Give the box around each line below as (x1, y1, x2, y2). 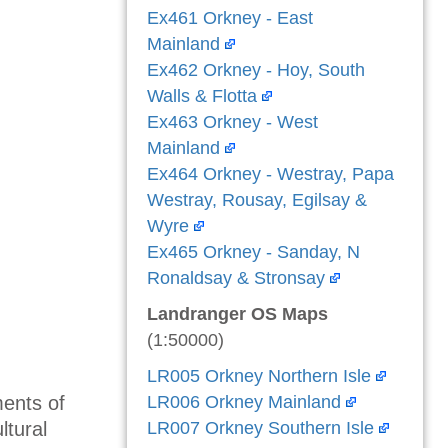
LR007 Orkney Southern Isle (147, 418, 374, 438)
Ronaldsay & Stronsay (147, 268, 325, 288)
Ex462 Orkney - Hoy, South (147, 60, 365, 80)
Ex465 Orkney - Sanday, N (147, 242, 360, 262)
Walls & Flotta (147, 86, 257, 106)
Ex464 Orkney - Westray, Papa (147, 164, 394, 184)
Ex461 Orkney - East (147, 8, 313, 28)
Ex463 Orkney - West (147, 112, 318, 132)
